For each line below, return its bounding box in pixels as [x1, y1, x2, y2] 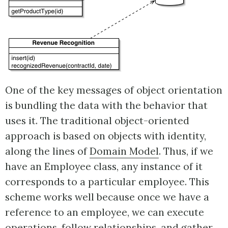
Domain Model [90, 145, 159, 157]
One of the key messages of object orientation [5, 84, 222, 96]
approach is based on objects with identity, [5, 130, 206, 142]
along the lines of [5, 145, 90, 157]
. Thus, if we [159, 145, 213, 157]
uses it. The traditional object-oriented [5, 115, 189, 127]
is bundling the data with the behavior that [5, 99, 208, 111]
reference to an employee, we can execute [5, 206, 204, 218]
